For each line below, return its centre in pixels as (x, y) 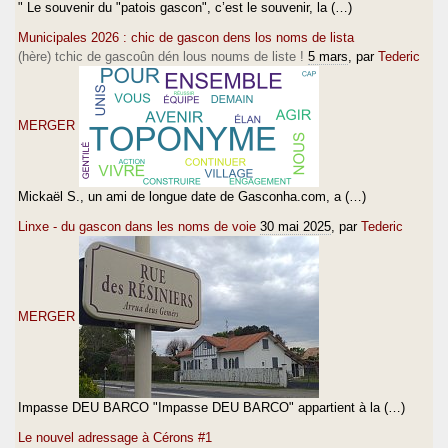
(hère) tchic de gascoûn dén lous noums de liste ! (161, 56)
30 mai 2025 (295, 226)
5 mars (328, 56)
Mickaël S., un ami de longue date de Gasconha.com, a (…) (192, 196)
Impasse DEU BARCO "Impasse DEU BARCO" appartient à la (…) (211, 407)
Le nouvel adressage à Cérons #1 (115, 437)
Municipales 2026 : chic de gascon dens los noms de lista (186, 37)
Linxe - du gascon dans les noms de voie (137, 226)
